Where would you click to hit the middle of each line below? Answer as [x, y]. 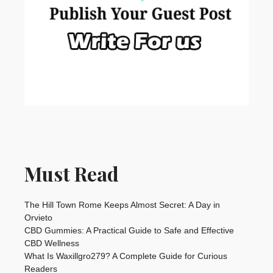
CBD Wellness [52, 243]
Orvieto [38, 217]
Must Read [72, 173]
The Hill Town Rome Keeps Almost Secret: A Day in [122, 204]
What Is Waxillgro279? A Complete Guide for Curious [126, 256]
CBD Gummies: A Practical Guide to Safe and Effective [129, 230]
